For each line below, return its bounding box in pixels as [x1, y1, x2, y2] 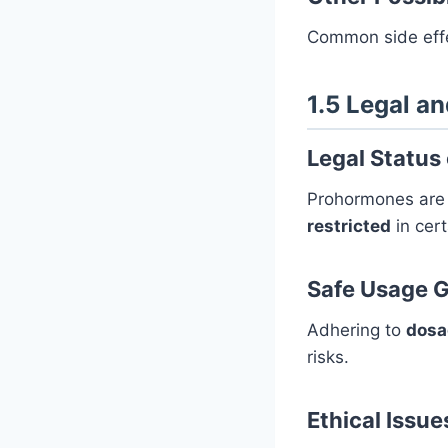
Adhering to [307, 319, 406, 340]
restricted [307, 215, 391, 236]
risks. [307, 346, 349, 367]
